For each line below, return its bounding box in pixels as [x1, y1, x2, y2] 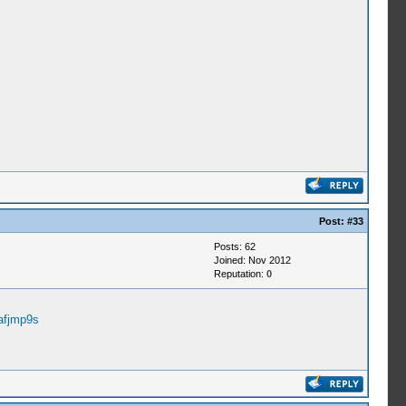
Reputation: [213, 268, 266, 279]
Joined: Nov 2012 [213, 255, 291, 266]
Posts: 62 [213, 241, 256, 252]
